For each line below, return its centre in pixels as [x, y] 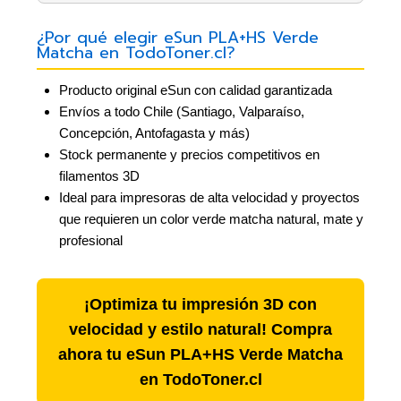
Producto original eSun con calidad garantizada [196, 90]
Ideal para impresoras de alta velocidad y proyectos [209, 197]
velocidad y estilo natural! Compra [200, 329]
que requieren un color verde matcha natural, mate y [211, 218]
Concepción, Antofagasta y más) [154, 132]
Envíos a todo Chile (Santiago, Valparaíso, [182, 111]
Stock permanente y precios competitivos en [189, 154]
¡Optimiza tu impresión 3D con [200, 304]
